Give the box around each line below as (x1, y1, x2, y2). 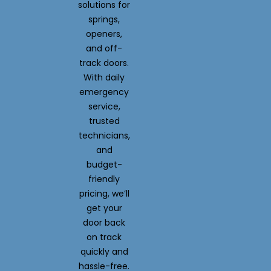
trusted (88, 114, 120, 127)
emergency (79, 85, 129, 98)
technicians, (78, 129, 130, 142)
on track (87, 230, 122, 243)
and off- (86, 42, 123, 54)
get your (86, 201, 122, 214)
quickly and (80, 245, 128, 258)
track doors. (79, 56, 129, 69)
